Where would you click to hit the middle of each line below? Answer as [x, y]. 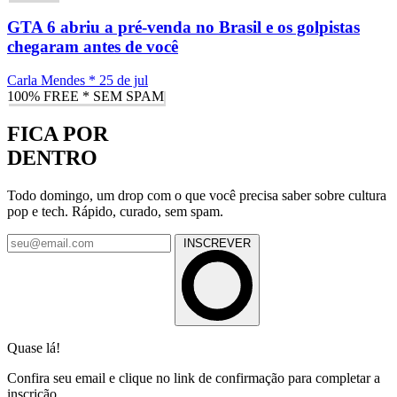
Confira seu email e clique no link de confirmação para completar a [194, 378]
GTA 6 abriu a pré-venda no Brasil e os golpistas [183, 27]
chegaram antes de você [93, 46]
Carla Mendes [46, 81]
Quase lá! [34, 348]
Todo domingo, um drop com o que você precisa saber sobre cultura [197, 196]
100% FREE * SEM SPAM [86, 97]
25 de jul [124, 81]
